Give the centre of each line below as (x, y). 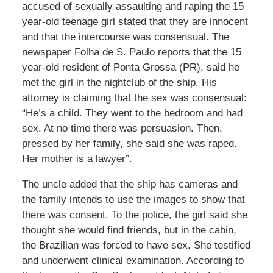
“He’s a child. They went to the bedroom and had (132, 113)
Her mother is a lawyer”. (77, 159)
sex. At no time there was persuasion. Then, (122, 129)
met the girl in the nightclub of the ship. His (119, 83)
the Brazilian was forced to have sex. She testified (136, 246)
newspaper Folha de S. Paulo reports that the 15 (131, 52)
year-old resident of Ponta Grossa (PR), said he (130, 68)
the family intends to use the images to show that (133, 200)
